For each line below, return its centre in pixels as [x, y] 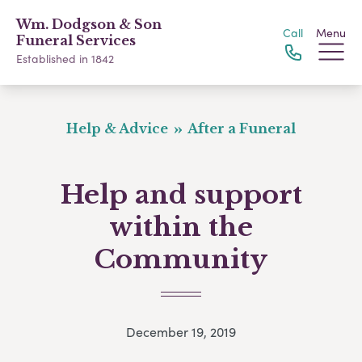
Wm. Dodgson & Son [89, 24]
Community [181, 259]
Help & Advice [118, 128]
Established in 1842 [65, 58]
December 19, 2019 [181, 332]
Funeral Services [76, 40]
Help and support [181, 195]
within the [181, 227]
